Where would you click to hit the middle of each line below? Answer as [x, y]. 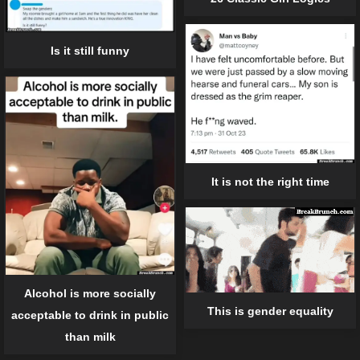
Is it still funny [90, 50]
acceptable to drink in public [90, 315]
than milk [90, 336]
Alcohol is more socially [90, 293]
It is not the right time [270, 181]
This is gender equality [270, 311]
